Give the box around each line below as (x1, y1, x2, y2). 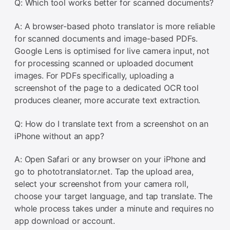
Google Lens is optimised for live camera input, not (14, 45, 209, 56)
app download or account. (14, 216, 116, 226)
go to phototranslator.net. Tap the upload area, (14, 166, 194, 177)
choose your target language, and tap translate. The (14, 191, 213, 202)
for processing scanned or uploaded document (14, 57, 194, 68)
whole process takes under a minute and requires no (14, 203, 214, 214)
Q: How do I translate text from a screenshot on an (14, 118, 208, 129)
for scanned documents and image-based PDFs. (14, 33, 198, 44)
